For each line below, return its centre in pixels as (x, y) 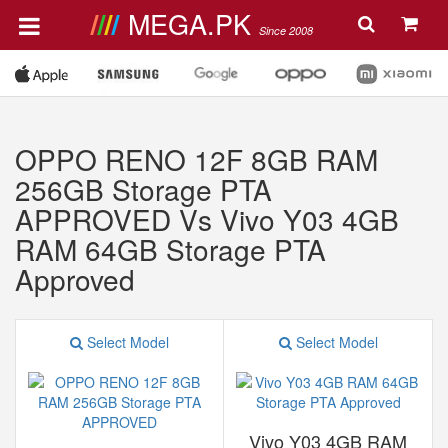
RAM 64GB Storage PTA (170, 249)
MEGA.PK (193, 23)
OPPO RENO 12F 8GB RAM (196, 159)
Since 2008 (285, 30)
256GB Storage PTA (143, 189)
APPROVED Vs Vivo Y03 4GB (207, 219)
